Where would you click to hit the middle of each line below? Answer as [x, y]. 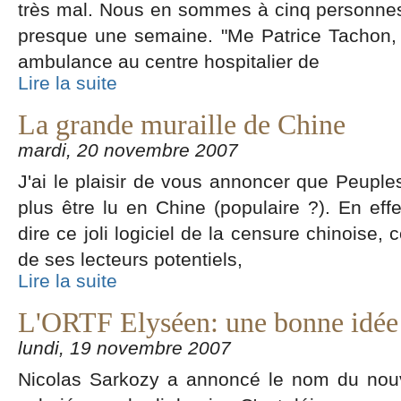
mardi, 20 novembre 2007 [128, 150]
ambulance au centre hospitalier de [169, 61]
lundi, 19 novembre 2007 [124, 348]
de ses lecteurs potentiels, [130, 259]
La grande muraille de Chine [182, 125]
